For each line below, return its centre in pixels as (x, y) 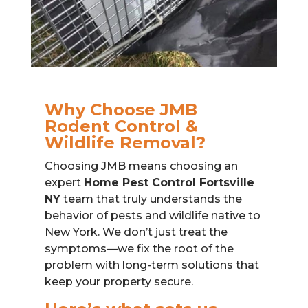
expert (64, 182)
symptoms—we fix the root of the (139, 248)
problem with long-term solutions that (152, 265)
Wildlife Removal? (125, 142)
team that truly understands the (151, 199)
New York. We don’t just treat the (136, 232)
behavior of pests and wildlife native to (152, 215)
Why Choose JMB (121, 109)
